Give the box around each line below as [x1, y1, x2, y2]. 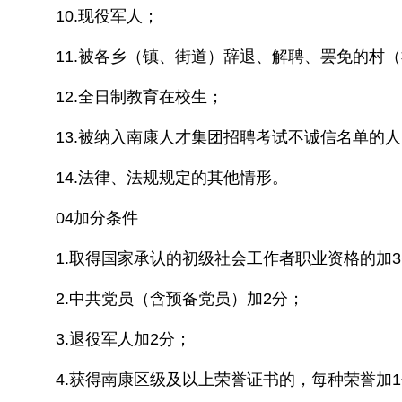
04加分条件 [56, 209, 138, 227]
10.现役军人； [56, 7, 159, 25]
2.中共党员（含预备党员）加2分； [56, 290, 304, 308]
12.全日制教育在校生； [56, 88, 223, 106]
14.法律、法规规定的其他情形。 [56, 169, 288, 187]
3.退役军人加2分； [56, 330, 191, 348]
